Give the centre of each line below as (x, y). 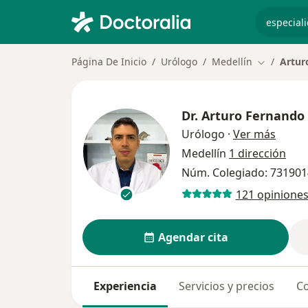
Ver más (254, 134)
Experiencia (125, 286)
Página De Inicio (109, 62)
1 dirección (257, 154)
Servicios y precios (227, 286)
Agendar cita (193, 238)
